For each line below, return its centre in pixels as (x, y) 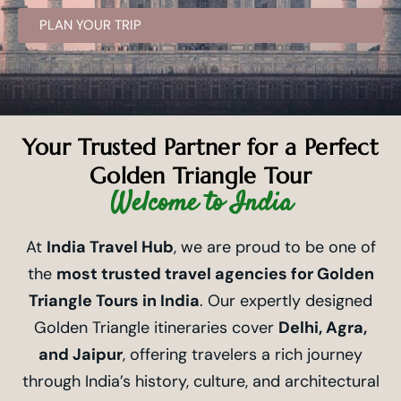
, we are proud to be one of (274, 247)
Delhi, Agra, (323, 327)
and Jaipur (81, 354)
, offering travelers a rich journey (243, 354)
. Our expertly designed (286, 300)
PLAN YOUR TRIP (90, 25)
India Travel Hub (110, 247)
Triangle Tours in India (114, 300)
